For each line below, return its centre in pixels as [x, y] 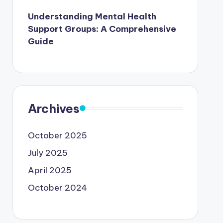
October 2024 [57, 187]
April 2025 [50, 170]
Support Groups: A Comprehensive [102, 29]
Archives [54, 108]
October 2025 [57, 135]
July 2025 [48, 153]
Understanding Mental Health [92, 16]
